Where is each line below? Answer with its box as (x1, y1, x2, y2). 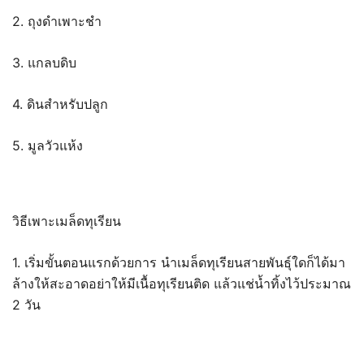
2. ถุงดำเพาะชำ (12, 12, 102, 29)
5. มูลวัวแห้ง (12, 136, 83, 154)
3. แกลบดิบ (12, 54, 76, 71)
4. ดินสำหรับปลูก (12, 95, 108, 112)
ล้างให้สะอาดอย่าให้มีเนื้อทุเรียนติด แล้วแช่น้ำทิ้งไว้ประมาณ (12, 275, 351, 292)
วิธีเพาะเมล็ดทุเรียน (12, 212, 121, 229)
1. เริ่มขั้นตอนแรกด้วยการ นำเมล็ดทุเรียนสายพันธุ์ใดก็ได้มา (12, 253, 345, 271)
